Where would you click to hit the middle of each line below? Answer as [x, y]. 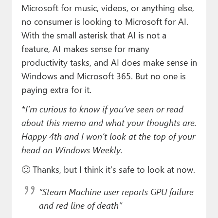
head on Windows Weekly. [72, 150]
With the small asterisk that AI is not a [94, 35]
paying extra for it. [56, 90]
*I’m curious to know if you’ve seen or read [102, 109]
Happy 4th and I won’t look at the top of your [108, 136]
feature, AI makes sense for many [85, 49]
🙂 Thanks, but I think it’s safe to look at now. [108, 169]
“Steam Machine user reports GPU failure [116, 192]
